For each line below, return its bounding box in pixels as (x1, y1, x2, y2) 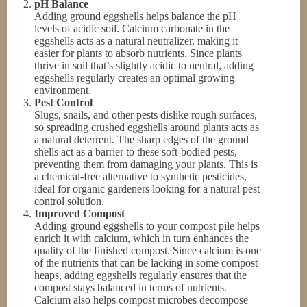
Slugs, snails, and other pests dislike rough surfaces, (34, 108, 257, 121)
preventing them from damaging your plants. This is (34, 158, 258, 170)
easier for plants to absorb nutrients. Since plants (34, 47, 242, 59)
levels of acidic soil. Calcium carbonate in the (34, 22, 230, 34)
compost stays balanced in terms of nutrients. (34, 281, 227, 293)
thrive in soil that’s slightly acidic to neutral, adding (34, 59, 254, 71)
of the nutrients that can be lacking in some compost (34, 256, 258, 269)
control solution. (34, 195, 104, 207)
